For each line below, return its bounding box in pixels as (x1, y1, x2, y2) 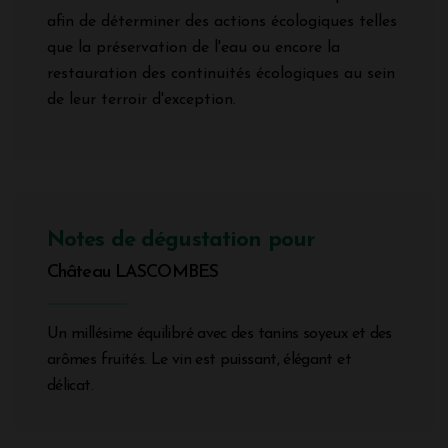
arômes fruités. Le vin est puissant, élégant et (47, 352, 351, 369)
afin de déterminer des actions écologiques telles (47, 14, 397, 31)
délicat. (47, 378, 93, 395)
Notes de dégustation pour (47, 229, 314, 253)
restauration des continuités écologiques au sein (47, 66, 395, 83)
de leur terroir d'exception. (47, 92, 236, 109)
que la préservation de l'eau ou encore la (47, 40, 340, 57)
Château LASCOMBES (47, 263, 219, 283)
